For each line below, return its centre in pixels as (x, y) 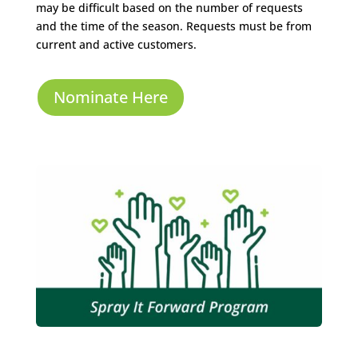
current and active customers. (116, 44)
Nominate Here (110, 97)
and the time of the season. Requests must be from (173, 26)
